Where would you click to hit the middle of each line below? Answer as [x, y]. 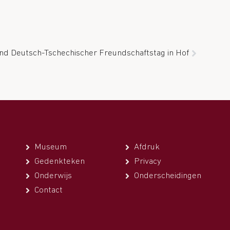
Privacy [147, 161]
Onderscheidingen [167, 176]
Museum [51, 147]
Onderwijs [53, 176]
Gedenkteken [60, 161]
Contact [49, 190]
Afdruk [147, 147]
